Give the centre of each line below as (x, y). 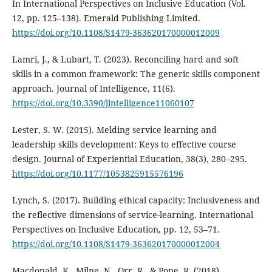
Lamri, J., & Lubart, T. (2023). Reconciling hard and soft (125, 59)
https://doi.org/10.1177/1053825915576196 (97, 174)
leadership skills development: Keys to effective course (124, 144)
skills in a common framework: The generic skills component (136, 74)
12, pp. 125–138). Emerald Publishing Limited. (106, 18)
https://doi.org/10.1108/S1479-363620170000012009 (116, 33)
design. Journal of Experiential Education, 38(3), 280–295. (129, 159)
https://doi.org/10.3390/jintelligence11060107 (103, 103)
